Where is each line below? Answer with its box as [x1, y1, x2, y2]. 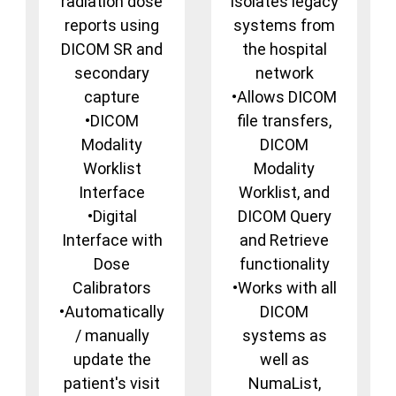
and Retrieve [240, 231, 329, 250]
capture [84, 88, 140, 107]
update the [72, 350, 151, 369]
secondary [74, 64, 149, 83]
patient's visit [64, 374, 160, 393]
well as [259, 350, 309, 369]
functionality [239, 255, 330, 274]
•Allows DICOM [232, 88, 337, 107]
